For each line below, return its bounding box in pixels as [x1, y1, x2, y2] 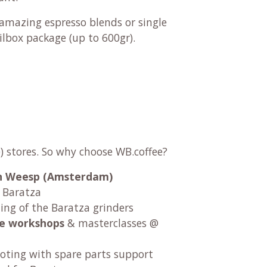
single [138, 14, 167, 29]
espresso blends [45, 14, 122, 29]
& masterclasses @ [64, 215, 159, 230]
